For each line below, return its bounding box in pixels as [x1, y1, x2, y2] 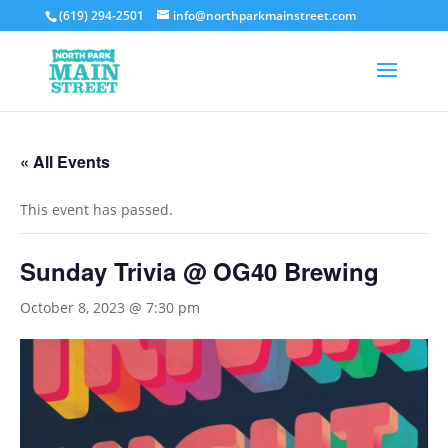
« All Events [20, 150, 110, 173]
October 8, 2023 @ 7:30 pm [20, 298, 200, 317]
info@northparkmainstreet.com [172, 7, 356, 24]
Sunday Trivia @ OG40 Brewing [20, 254, 379, 288]
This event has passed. [20, 200, 173, 219]
